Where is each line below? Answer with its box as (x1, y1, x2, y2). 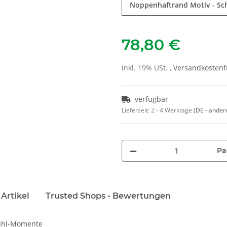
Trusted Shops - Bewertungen (46, 191, 171, 201)
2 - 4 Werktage (151, 106, 194, 115)
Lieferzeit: (122, 106, 151, 115)
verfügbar (135, 94, 168, 104)
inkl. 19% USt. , (122, 63, 173, 73)
